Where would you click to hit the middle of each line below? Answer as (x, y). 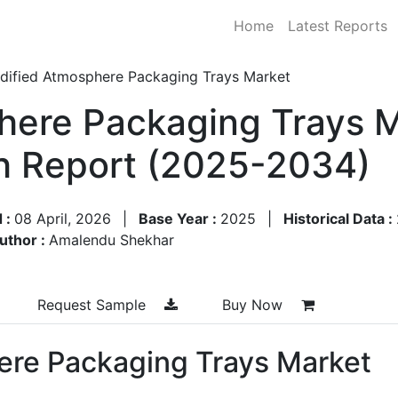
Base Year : (179, 218)
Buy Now (255, 304)
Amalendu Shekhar (111, 239)
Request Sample (94, 304)
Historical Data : (340, 218)
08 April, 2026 (63, 218)
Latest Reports (338, 25)
